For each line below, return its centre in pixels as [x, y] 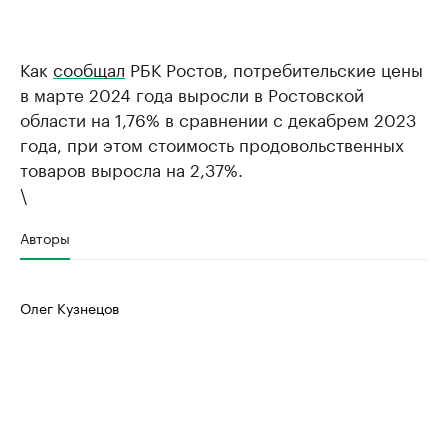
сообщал [89, 68]
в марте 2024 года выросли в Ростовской [192, 93]
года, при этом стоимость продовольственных [212, 143]
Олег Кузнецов [69, 307]
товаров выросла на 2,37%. [131, 168]
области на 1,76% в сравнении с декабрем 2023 [218, 118]
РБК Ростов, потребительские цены [274, 68]
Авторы [45, 237]
